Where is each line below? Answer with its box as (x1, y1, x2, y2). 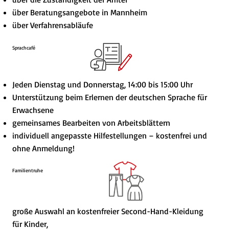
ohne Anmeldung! (12, 143, 75, 154)
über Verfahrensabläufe (12, 20, 93, 31)
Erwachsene (12, 105, 54, 116)
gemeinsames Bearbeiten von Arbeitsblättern (12, 118, 170, 128)
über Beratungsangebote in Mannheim (12, 7, 147, 18)
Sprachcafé (12, 44, 35, 51)
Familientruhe (12, 167, 43, 173)
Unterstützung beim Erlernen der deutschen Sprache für (12, 92, 207, 103)
